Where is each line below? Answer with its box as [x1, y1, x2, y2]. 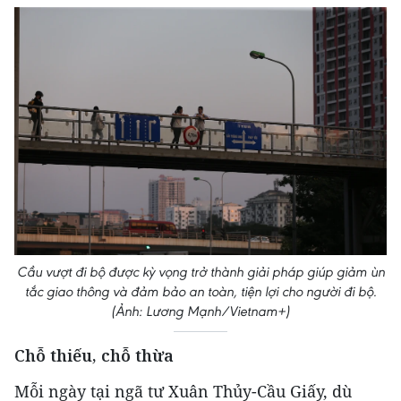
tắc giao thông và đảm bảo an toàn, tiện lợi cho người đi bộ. [24, 283, 377, 301]
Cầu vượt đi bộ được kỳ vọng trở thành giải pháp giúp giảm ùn [16, 263, 385, 281]
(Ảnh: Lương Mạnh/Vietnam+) [111, 303, 290, 320]
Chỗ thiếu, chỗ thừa [14, 345, 174, 367]
